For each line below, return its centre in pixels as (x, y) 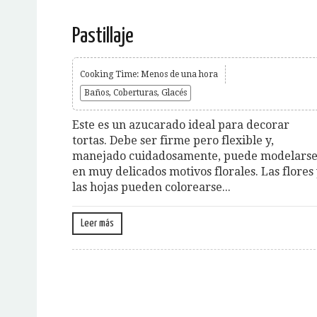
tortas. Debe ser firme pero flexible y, (173, 140)
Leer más (97, 223)
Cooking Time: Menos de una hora (149, 74)
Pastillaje (103, 36)
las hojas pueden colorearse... (151, 187)
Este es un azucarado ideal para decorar (181, 125)
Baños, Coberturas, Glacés (136, 92)
